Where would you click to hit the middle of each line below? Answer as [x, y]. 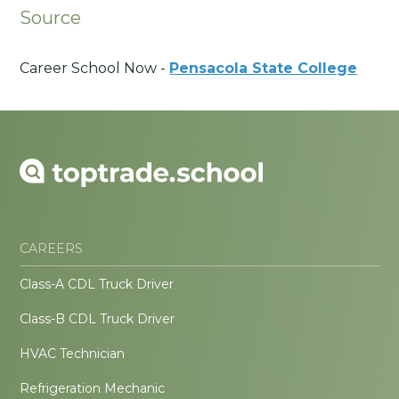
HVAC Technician [73, 354]
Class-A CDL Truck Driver [97, 285]
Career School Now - [95, 69]
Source [51, 17]
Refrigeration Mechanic [93, 389]
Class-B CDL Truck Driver [98, 319]
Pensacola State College [264, 69]
